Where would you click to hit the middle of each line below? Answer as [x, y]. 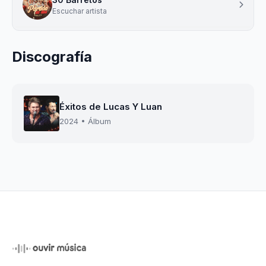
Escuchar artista [80, 11]
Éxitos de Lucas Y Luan [111, 106]
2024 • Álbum [85, 121]
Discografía [52, 57]
